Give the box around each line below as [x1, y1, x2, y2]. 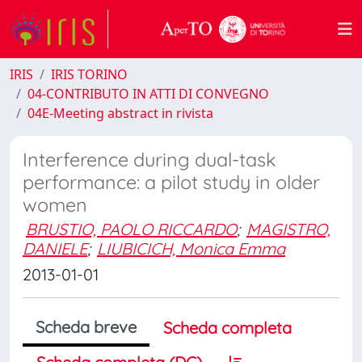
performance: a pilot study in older [23, 170, 320, 194]
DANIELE [23, 238, 87, 259]
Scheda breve [36, 317, 137, 337]
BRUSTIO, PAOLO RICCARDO [26, 219, 237, 239]
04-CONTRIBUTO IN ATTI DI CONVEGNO [27, 85, 269, 103]
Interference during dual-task [23, 148, 276, 171]
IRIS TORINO [51, 65, 128, 83]
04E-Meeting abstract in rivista [27, 104, 213, 122]
